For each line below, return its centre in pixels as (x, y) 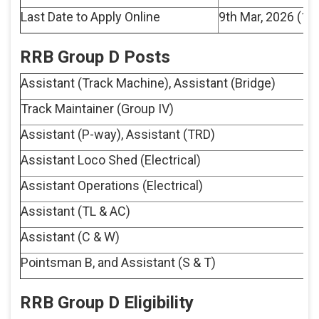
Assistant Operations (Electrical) (111, 186)
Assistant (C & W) (70, 237)
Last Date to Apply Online (90, 17)
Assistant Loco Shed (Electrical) (110, 160)
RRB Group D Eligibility (109, 303)
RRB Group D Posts (95, 57)
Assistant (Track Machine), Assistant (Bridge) (148, 83)
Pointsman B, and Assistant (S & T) (118, 263)
